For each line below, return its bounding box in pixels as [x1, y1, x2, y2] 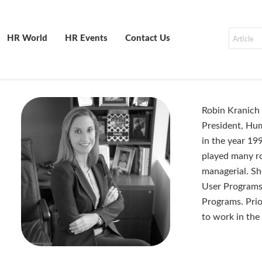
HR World [7, 34, 47, 43]
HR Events [65, 34, 108, 43]
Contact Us [125, 34, 170, 43]
